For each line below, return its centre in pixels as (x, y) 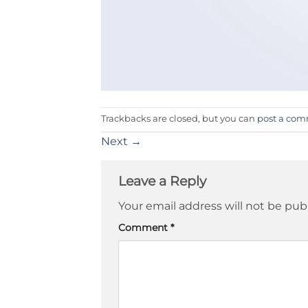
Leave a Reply (164, 180)
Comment (144, 228)
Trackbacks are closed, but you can (179, 118)
